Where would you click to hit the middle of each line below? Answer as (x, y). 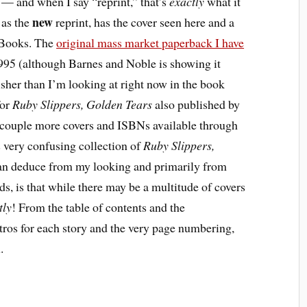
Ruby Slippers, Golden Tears (83, 104)
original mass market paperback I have (150, 42)
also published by (196, 104)
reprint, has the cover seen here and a (144, 22)
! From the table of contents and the (99, 207)
